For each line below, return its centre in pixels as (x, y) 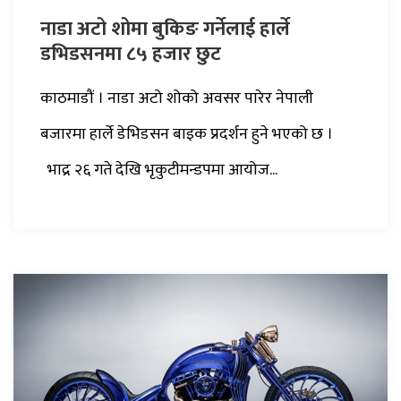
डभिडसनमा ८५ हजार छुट (131, 55)
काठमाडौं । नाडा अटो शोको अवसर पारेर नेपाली (177, 99)
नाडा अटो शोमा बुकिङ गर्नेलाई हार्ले (165, 30)
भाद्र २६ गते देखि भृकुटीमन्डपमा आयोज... (159, 171)
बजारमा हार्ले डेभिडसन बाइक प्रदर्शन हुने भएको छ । (187, 135)
